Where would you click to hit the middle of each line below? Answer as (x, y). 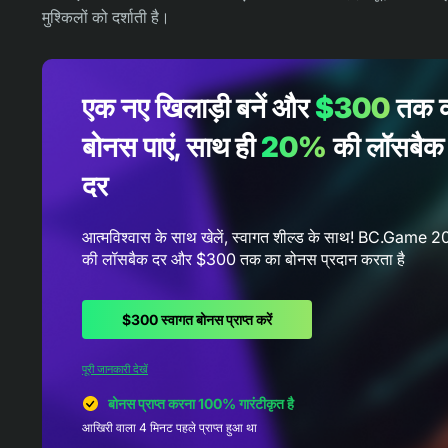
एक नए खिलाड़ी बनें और (198, 108)
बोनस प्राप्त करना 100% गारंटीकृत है (199, 404)
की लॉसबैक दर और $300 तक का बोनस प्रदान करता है (243, 259)
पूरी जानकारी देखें (115, 369)
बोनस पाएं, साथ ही (171, 147)
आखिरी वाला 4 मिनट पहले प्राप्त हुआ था (169, 428)
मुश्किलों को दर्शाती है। (106, 17)
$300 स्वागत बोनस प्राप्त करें (197, 320)
